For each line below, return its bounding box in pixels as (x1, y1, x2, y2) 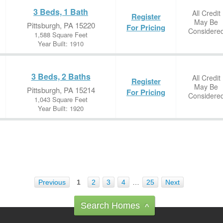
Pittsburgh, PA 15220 (26, 20, 95, 30)
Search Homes (81, 201, 140, 211)
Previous (38, 178, 66, 186)
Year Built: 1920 (38, 104, 84, 113)
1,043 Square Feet (34, 95, 88, 104)
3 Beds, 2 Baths (31, 71, 91, 82)
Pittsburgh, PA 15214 (26, 85, 95, 95)
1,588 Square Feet (34, 30, 88, 39)
